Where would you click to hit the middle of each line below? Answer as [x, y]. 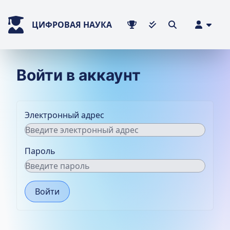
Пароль [40, 151]
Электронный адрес [64, 115]
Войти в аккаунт [79, 75]
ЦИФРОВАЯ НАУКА [72, 25]
